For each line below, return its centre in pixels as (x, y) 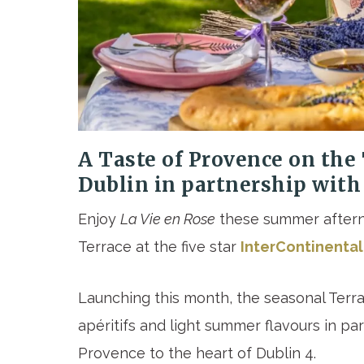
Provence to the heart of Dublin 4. (197, 353)
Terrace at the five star (159, 247)
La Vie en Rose (168, 219)
